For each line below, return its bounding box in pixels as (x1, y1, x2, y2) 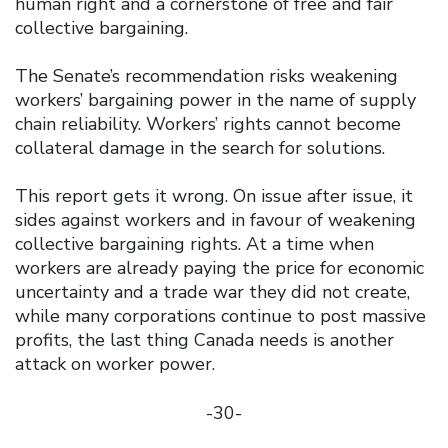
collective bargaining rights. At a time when (15, 231, 374, 256)
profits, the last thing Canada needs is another (15, 327, 394, 352)
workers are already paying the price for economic (15, 255, 424, 280)
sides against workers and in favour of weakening (15, 207, 416, 232)
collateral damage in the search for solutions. (15, 135, 385, 160)
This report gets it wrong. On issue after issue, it (15, 183, 413, 208)
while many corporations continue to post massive (15, 303, 426, 328)
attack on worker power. (15, 351, 215, 376)
